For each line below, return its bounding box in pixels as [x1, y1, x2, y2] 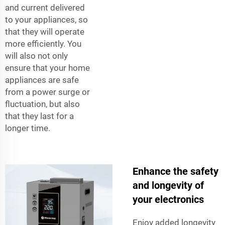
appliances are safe [5, 74, 79, 85]
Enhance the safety [133, 165, 218, 177]
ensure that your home [5, 62, 90, 73]
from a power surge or [5, 86, 90, 97]
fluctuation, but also [5, 98, 80, 109]
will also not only [5, 50, 68, 61]
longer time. [5, 123, 50, 133]
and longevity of [133, 179, 204, 191]
